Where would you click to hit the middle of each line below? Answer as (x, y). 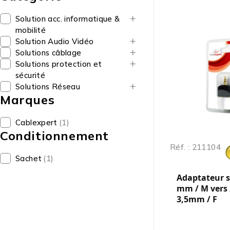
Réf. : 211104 (195, 147)
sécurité (30, 75)
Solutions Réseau (48, 87)
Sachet (29, 158)
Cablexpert (36, 122)
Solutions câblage (49, 53)
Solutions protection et (59, 64)
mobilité (31, 30)
